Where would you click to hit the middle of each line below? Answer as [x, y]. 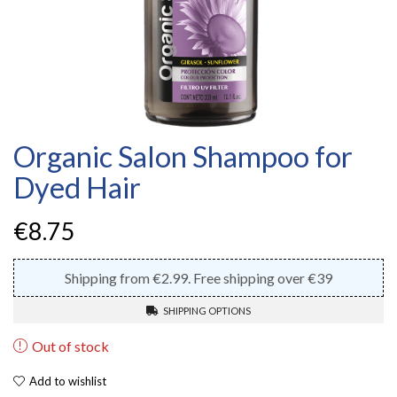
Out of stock [70, 346]
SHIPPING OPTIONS [207, 310]
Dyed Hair [77, 187]
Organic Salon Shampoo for [183, 156]
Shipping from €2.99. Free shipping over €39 [198, 277]
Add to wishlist [68, 381]
